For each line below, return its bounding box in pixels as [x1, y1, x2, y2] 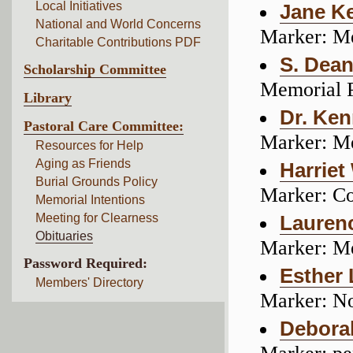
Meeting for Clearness [35, 211, 158, 225]
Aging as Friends [35, 157, 131, 170]
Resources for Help [35, 139, 143, 152]
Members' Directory [35, 276, 143, 289]
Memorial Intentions [35, 193, 145, 206]
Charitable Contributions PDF [35, 35, 201, 49]
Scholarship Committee [24, 61, 166, 77]
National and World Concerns [35, 17, 201, 31]
